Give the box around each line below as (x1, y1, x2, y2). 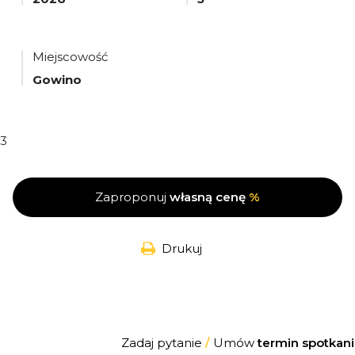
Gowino (32, 72, 82, 88)
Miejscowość (32, 49, 108, 65)
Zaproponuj (95, 189, 170, 205)
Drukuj (161, 241, 202, 257)
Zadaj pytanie (120, 335, 205, 351)
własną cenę (170, 189, 246, 205)
